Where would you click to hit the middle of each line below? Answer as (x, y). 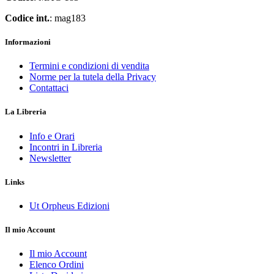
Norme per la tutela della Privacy (93, 77)
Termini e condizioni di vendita (89, 66)
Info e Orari (52, 136)
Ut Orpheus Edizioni (69, 206)
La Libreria (26, 112)
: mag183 (68, 18)
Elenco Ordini (57, 265)
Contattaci (49, 88)
